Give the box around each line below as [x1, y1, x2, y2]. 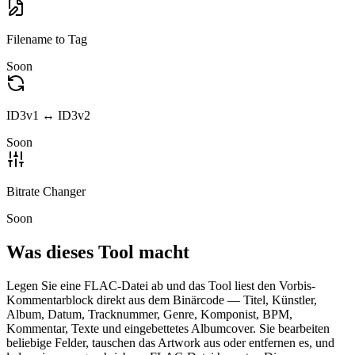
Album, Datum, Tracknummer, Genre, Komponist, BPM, [6, 307, 292, 321]
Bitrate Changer [6, 184, 86, 198]
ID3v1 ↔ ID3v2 [6, 108, 90, 122]
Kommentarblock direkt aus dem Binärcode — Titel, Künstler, [6, 292, 317, 307]
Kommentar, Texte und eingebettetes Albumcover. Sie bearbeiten [6, 321, 330, 335]
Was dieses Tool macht [6, 241, 189, 262]
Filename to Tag [6, 32, 87, 46]
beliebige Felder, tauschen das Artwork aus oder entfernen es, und [6, 335, 334, 349]
